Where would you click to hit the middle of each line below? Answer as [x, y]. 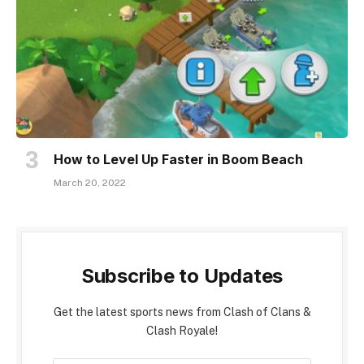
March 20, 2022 [90, 182]
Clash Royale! [182, 330]
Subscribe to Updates [182, 275]
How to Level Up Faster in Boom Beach [178, 159]
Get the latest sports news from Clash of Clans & [182, 312]
